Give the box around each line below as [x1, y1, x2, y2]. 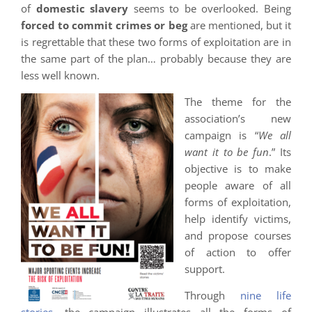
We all [258, 127, 291, 142]
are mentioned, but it [187, 17, 291, 32]
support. [185, 261, 226, 276]
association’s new [185, 111, 291, 125]
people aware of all [185, 178, 291, 192]
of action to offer [185, 244, 291, 259]
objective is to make [185, 161, 291, 175]
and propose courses [185, 228, 291, 242]
